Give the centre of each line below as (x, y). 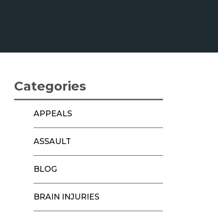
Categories (50, 86)
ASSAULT (53, 141)
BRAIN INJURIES (67, 197)
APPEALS (53, 113)
